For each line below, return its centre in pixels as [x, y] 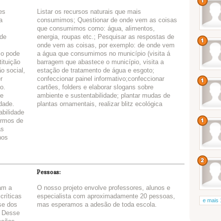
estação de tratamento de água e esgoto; [96, 71]
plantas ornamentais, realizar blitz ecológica [100, 104]
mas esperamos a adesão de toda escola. [97, 205]
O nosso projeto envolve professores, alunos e [104, 188]
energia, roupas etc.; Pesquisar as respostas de [106, 37]
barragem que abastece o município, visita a [100, 62]
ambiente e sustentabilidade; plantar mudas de [104, 96]
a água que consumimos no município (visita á [104, 54]
